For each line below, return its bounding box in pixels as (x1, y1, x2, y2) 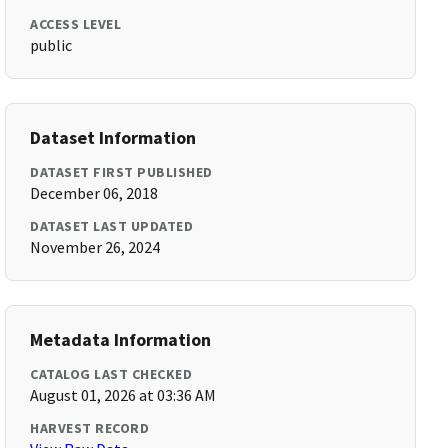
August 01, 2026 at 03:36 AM (30, 385, 217, 405)
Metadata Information (30, 328, 212, 351)
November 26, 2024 (30, 237, 161, 257)
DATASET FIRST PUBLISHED (30, 163, 213, 181)
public (30, 35, 73, 55)
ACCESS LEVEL (30, 15, 122, 33)
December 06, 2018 (30, 183, 159, 203)
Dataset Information (30, 126, 197, 149)
